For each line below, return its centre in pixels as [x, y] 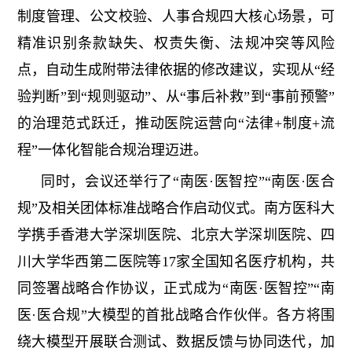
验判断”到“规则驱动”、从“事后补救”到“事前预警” [176, 97]
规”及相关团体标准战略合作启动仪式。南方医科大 [176, 209]
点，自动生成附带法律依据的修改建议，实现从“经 [176, 70]
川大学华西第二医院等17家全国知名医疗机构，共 [176, 262]
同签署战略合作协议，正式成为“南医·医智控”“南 [176, 289]
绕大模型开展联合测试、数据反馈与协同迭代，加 [176, 342]
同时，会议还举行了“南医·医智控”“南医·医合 [188, 182]
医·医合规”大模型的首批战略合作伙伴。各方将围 [176, 315]
